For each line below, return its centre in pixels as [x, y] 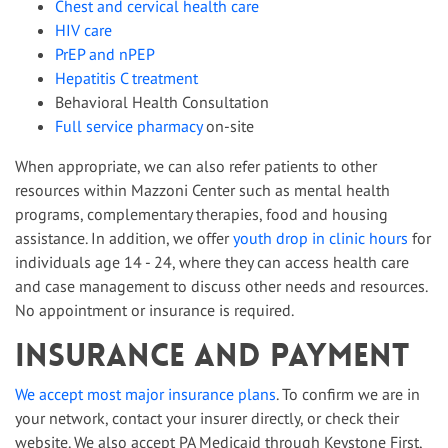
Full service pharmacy [128, 126]
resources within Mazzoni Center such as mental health [202, 190]
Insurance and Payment [212, 355]
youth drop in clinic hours [320, 238]
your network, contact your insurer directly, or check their [207, 418]
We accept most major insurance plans [145, 394]
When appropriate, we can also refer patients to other [196, 166]
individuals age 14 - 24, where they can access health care [212, 262]
